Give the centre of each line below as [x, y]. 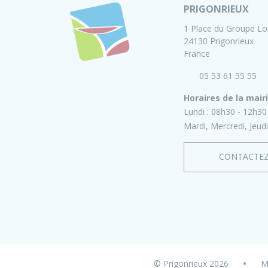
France [197, 54]
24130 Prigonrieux [219, 41]
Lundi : [197, 112]
